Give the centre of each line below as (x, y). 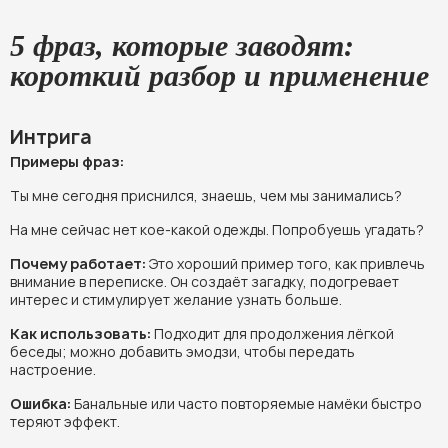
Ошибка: (40, 404)
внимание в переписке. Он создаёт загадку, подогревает (204, 282)
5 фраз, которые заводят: (182, 46)
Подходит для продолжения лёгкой (272, 334)
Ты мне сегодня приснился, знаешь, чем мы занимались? (206, 196)
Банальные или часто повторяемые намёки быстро (246, 404)
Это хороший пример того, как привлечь (285, 264)
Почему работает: (78, 264)
